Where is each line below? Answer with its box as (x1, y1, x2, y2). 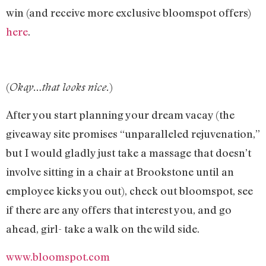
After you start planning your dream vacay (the (6, 108, 235, 122)
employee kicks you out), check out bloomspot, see (6, 184, 253, 198)
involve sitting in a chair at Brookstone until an (6, 165, 234, 179)
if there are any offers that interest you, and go (6, 203, 232, 217)
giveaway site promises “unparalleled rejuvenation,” (6, 127, 260, 141)
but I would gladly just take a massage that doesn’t (6, 146, 251, 160)
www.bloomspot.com (6, 249, 110, 263)
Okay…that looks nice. (9, 80, 109, 93)
